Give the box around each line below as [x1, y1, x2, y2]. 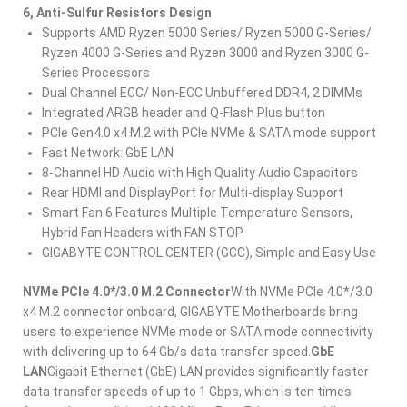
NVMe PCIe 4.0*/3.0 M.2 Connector [23, 284, 231, 299]
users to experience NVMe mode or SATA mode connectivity [23, 324, 373, 339]
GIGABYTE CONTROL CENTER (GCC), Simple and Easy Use [42, 245, 376, 260]
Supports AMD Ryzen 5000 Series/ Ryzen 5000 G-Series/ [42, 25, 372, 40]
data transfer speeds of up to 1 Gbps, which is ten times [23, 384, 352, 399]
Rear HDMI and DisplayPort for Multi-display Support [42, 185, 343, 200]
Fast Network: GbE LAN [42, 145, 174, 160]
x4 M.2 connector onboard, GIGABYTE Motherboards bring [23, 304, 358, 319]
